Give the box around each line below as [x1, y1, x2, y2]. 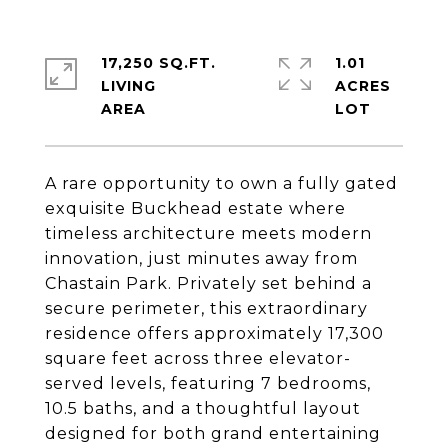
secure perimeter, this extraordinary [45, 299, 368, 318]
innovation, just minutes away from [45, 249, 358, 268]
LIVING [101, 77, 156, 95]
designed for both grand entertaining [45, 424, 381, 443]
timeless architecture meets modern [45, 224, 372, 243]
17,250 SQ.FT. [101, 54, 216, 72]
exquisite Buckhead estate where [45, 199, 346, 218]
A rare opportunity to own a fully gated [45, 174, 398, 193]
